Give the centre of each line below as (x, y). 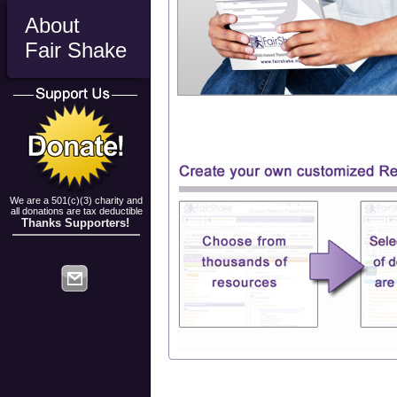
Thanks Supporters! (75, 223)
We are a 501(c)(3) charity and (77, 200)
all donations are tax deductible (76, 211)
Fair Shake (76, 50)
